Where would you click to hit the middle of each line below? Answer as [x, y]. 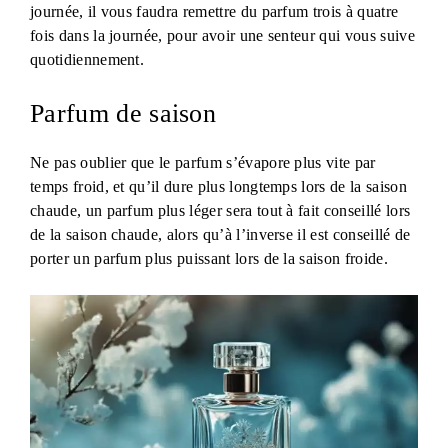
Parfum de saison [123, 114]
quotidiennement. [87, 60]
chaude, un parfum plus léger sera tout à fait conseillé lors [220, 211]
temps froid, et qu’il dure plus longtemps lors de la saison [218, 187]
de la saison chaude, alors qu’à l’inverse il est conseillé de [220, 235]
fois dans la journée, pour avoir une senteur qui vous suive [222, 36]
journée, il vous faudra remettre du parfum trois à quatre [214, 12]
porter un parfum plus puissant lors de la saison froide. [209, 259]
